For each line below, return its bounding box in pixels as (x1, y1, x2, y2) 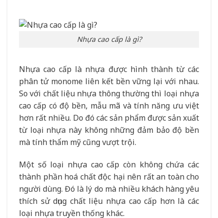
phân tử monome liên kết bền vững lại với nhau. (19, 76, 199, 87)
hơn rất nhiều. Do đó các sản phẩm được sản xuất (19, 112, 199, 124)
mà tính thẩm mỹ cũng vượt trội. (19, 137, 136, 148)
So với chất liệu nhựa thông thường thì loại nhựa (19, 88, 199, 99)
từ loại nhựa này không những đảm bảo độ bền (19, 125, 199, 136)
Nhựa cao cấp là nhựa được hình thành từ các (19, 64, 199, 75)
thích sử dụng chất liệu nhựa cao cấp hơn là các (19, 195, 199, 206)
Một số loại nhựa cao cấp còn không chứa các (19, 159, 199, 170)
